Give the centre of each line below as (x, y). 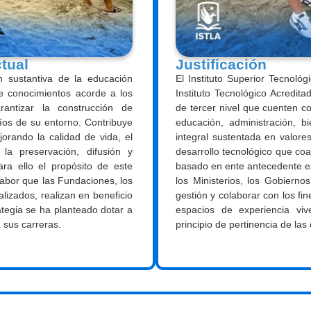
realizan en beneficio (85, 195)
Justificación (221, 64)
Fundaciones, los (95, 180)
